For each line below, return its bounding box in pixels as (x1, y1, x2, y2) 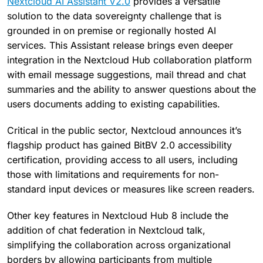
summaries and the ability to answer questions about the (7, 83, 256, 95)
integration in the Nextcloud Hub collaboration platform (7, 54, 252, 66)
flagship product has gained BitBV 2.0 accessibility (7, 139, 232, 151)
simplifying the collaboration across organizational (7, 239, 231, 251)
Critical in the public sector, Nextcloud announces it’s (7, 124, 241, 136)
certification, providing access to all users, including (7, 154, 238, 166)
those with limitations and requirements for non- (7, 168, 219, 180)
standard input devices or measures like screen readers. (7, 183, 255, 195)
